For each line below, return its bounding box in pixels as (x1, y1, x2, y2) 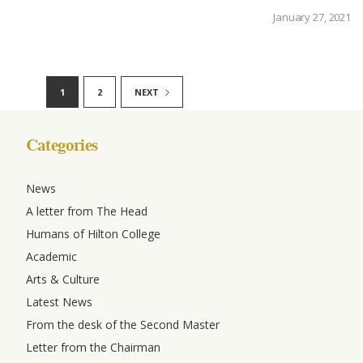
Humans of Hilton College (26, 226, 160, 242)
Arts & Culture (26, 271, 100, 288)
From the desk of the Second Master (26, 317, 220, 333)
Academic (26, 249, 77, 265)
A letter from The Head (26, 203, 147, 220)
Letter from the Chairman (26, 340, 160, 356)
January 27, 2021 (273, 10, 351, 25)
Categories (26, 133, 97, 157)
